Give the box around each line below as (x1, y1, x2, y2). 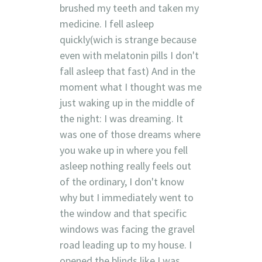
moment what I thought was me (59, 80, 202, 94)
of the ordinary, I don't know (59, 174, 184, 188)
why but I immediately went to (59, 190, 194, 204)
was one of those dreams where (59, 127, 201, 141)
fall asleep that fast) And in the (59, 64, 195, 78)
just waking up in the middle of (59, 95, 195, 109)
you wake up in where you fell (59, 143, 188, 157)
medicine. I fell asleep (59, 16, 154, 30)
